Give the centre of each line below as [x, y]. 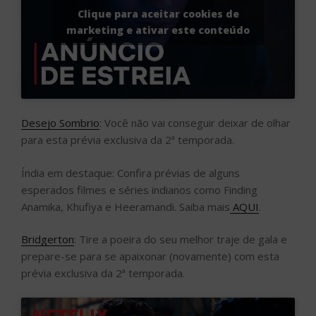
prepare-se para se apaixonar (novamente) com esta [150, 256]
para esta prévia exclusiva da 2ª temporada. [128, 140]
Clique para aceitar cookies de [158, 13]
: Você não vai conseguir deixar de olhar [195, 123]
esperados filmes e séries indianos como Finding [139, 189]
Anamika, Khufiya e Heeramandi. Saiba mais [126, 206]
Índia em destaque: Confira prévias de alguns [130, 172]
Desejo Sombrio [60, 123]
